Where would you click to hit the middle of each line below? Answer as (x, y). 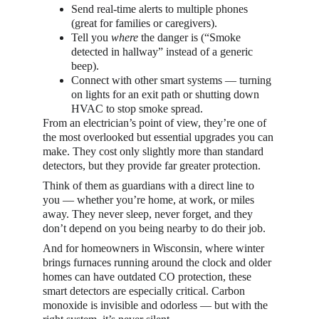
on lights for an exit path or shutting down (167, 94)
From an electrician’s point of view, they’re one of (156, 123)
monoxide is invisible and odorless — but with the (157, 305)
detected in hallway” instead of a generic (163, 52)
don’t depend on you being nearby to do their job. (154, 228)
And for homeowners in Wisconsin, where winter (155, 248)
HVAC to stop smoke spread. (137, 109)
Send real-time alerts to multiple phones (161, 9)
